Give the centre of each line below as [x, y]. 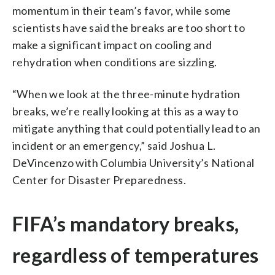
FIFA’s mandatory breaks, [126, 223]
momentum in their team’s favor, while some [122, 10]
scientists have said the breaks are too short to [129, 27]
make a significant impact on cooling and [112, 45]
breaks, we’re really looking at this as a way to [126, 111]
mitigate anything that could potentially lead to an [137, 128]
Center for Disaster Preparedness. [99, 180]
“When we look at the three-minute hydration [126, 94]
